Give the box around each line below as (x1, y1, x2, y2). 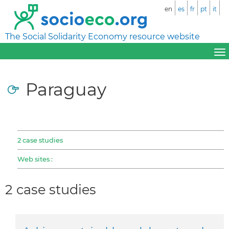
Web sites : (17, 154, 53, 163)
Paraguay (26, 78, 106, 100)
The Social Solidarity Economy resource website (5, 32, 200, 41)
